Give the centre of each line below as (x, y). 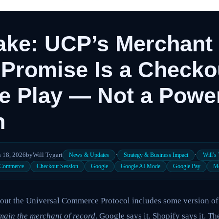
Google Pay (186, 166)
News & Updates (89, 155)
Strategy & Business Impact (156, 155)
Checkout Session (57, 166)
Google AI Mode (140, 166)
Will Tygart (48, 155)
